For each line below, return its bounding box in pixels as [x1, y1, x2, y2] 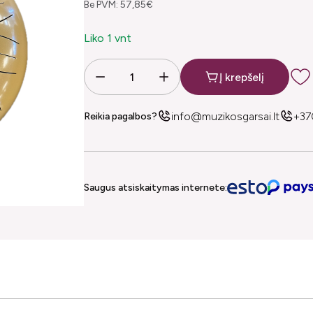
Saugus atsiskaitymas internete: [84, 181, 227, 194]
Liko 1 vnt [84, 31, 131, 45]
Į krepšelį [219, 70, 264, 84]
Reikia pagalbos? [84, 110, 157, 122]
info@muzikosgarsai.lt [171, 109, 279, 123]
